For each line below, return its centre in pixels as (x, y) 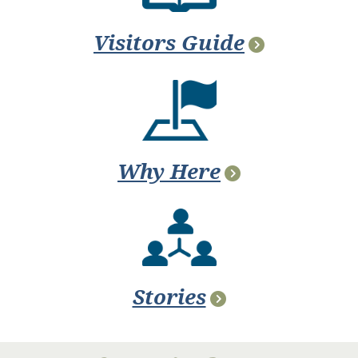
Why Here (169, 172)
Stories (169, 298)
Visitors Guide (169, 44)
